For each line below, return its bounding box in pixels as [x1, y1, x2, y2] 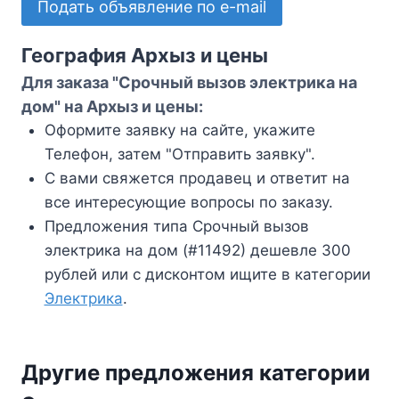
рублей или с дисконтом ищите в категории [44, 265, 370, 283]
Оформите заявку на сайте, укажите [44, 120, 315, 139]
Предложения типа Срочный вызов [44, 216, 309, 235]
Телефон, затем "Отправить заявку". [44, 144, 315, 163]
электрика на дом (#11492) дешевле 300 [44, 240, 351, 259]
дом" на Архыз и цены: [21, 96, 203, 116]
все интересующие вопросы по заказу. [44, 192, 333, 211]
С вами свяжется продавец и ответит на [44, 168, 350, 187]
